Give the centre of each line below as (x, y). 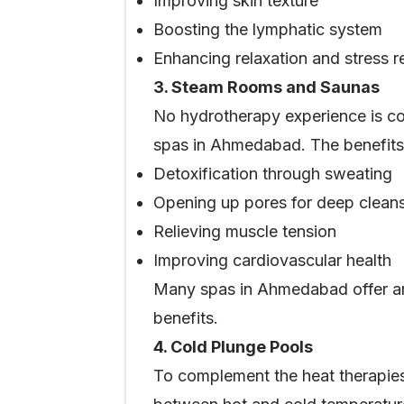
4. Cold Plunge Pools (233, 347)
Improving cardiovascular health (272, 260)
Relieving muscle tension (245, 231)
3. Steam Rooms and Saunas (266, 87)
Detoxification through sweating (273, 174)
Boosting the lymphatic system (268, 29)
